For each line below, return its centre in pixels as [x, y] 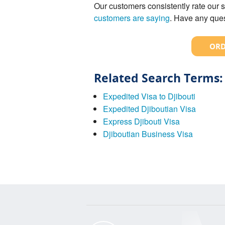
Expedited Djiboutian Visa [149, 108]
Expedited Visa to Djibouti [149, 96]
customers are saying [132, 18]
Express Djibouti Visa [141, 121]
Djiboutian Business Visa [148, 134]
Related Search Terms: [158, 78]
